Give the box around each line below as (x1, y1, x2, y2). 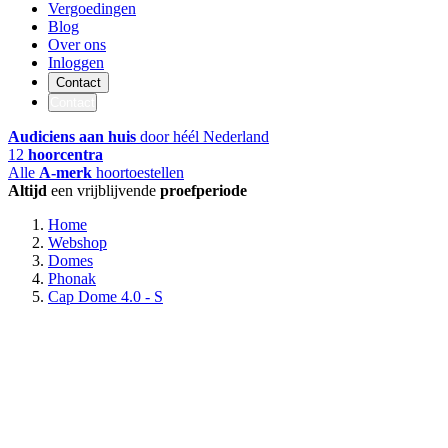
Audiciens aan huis (8, 128, 136, 146)
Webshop (48, 234, 107, 252)
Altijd (8, 182, 47, 200)
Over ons (48, 36, 106, 54)
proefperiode (160, 182, 247, 200)
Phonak (48, 270, 96, 288)
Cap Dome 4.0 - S (48, 288, 163, 306)
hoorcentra (28, 146, 103, 164)
